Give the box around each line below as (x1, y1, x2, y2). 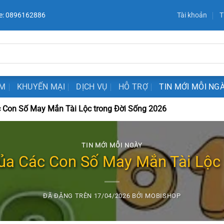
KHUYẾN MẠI (16, 81, 65, 91)
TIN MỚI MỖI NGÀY (81, 141, 142, 149)
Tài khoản (177, 11, 207, 19)
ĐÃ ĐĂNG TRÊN (43, 191, 94, 199)
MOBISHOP (145, 191, 181, 199)
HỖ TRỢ (118, 81, 148, 91)
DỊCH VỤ (76, 81, 107, 91)
